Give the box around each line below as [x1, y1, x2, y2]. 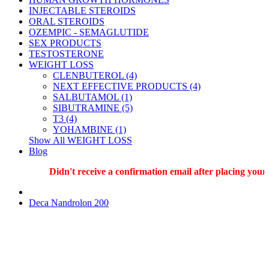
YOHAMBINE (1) [53, 124, 126, 134]
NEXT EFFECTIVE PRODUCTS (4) [53, 81, 201, 91]
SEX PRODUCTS [29, 38, 101, 48]
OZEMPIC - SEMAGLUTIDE [29, 27, 149, 37]
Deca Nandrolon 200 [29, 198, 109, 208]
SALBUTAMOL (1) [53, 92, 132, 102]
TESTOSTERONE [29, 49, 104, 59]
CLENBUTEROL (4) [53, 70, 137, 80]
